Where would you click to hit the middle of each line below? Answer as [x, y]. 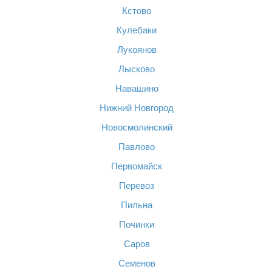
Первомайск [137, 166]
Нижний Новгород [137, 108]
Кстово [137, 11]
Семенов [137, 263]
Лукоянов [137, 49]
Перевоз [137, 185]
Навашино [137, 88]
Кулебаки [137, 30]
